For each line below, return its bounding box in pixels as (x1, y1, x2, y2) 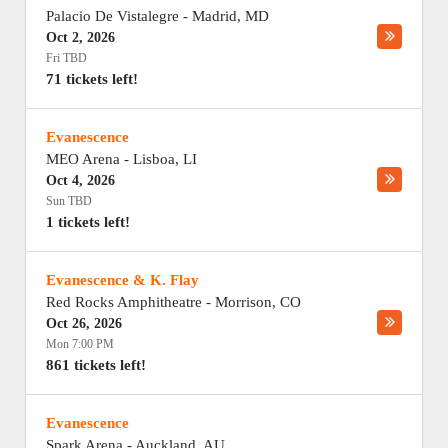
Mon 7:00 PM (46, 337, 114, 351)
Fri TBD (46, 51, 87, 65)
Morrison (215, 294, 272, 310)
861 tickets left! (46, 357, 146, 373)
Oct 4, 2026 (46, 173, 115, 188)
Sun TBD (46, 194, 92, 208)
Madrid (192, 8, 237, 24)
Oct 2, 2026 (46, 30, 115, 45)
